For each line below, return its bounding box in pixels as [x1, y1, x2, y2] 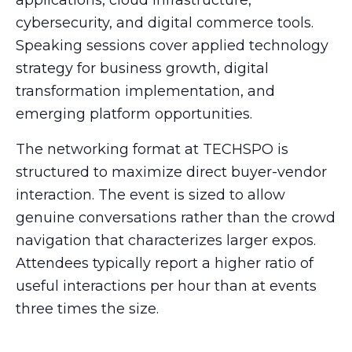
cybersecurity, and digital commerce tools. [16, 13, 313, 31]
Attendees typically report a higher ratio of [16, 254, 313, 272]
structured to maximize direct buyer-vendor [16, 163, 327, 181]
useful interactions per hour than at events [16, 277, 317, 295]
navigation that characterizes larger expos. [16, 231, 316, 249]
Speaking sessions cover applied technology [16, 36, 328, 54]
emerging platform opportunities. [16, 104, 252, 123]
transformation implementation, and [16, 82, 275, 100]
